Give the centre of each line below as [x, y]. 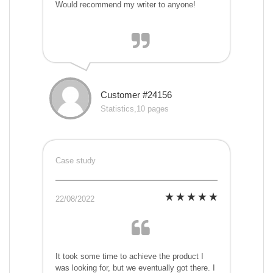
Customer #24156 [136, 95]
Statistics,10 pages [135, 109]
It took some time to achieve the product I [129, 257]
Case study [76, 161]
